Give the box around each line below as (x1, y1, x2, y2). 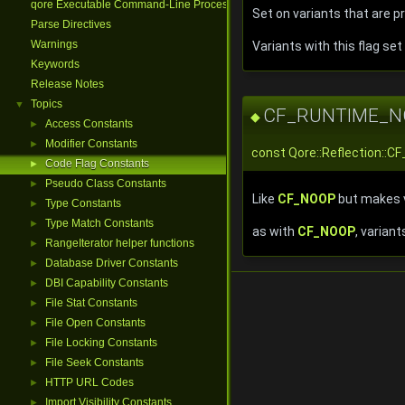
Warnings (31, 38, 78, 51)
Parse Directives (31, 18, 111, 31)
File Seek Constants (45, 356, 144, 369)
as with (252, 224, 297, 240)
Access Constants (45, 118, 133, 130)
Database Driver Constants (45, 257, 178, 269)
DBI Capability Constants (45, 277, 168, 289)
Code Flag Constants (45, 157, 149, 170)
